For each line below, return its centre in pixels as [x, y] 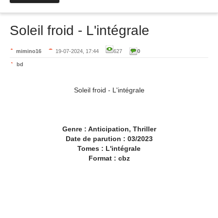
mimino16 [29, 51]
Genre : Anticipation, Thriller [109, 129]
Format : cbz [109, 158]
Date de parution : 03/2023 [109, 139]
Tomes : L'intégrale [109, 148]
